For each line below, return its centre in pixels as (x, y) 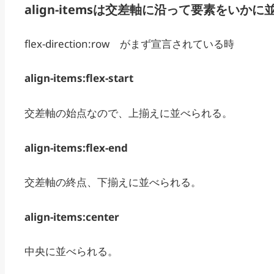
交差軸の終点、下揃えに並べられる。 (113, 182)
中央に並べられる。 (71, 251)
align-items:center (72, 217)
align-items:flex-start (79, 78)
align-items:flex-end (76, 147)
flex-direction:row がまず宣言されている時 (129, 43)
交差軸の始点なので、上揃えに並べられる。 (128, 113)
